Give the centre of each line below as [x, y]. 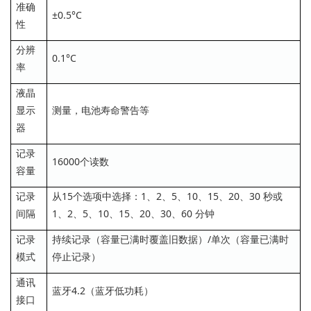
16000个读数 [81, 162]
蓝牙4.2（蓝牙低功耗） [103, 291]
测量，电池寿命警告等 [101, 110]
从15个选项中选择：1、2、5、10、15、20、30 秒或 [167, 196]
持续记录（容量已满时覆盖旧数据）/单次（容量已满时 [170, 239]
